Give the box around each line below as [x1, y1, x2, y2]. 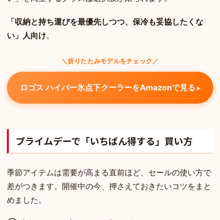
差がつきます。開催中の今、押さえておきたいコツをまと [7, 181, 211, 191]
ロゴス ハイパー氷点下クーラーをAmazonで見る [20, 82, 195, 92]
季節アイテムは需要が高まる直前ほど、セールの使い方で [7, 167, 211, 177]
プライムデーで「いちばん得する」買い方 [16, 134, 192, 147]
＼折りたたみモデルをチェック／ [61, 56, 159, 65]
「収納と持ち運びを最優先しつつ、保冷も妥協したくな [7, 16, 203, 27]
